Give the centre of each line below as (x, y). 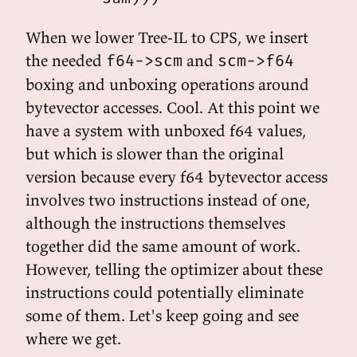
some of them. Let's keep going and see (162, 315)
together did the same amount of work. (163, 246)
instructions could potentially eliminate (165, 292)
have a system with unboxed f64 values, (166, 130)
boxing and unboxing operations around (167, 84)
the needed (66, 60)
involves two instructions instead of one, (168, 200)
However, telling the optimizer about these (174, 269)
